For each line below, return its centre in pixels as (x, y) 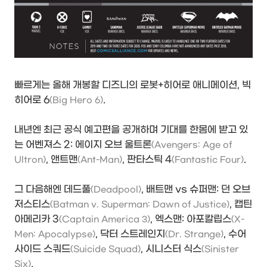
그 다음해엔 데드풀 (52, 190)
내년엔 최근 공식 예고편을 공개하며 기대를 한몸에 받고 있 (131, 130)
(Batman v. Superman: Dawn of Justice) (140, 205)
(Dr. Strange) (194, 235)
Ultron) (30, 160)
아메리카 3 (37, 219)
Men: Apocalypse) (55, 235)
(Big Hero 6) (76, 101)
